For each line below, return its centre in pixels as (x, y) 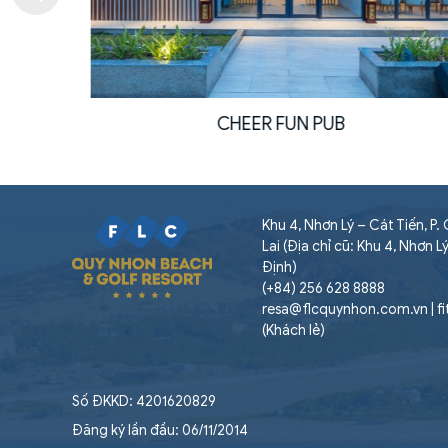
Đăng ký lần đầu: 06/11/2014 (160, 430)
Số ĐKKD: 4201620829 (144, 401)
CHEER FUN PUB (262, 123)
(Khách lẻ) (293, 330)
